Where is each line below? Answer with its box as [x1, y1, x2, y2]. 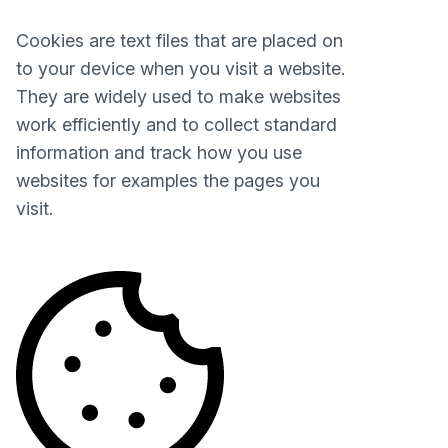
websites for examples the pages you [16, 170, 320, 191]
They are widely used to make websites [16, 86, 341, 107]
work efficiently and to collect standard [16, 114, 337, 135]
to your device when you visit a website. [16, 58, 345, 79]
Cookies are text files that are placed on [16, 30, 343, 51]
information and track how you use [16, 142, 302, 163]
